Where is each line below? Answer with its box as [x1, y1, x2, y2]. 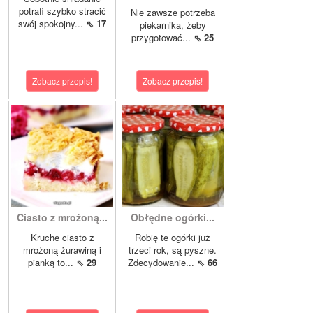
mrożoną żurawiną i [23, 243, 101, 257]
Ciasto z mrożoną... [17, 210, 108, 225]
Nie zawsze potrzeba [130, 6, 215, 20]
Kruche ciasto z [30, 231, 94, 245]
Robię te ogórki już [135, 231, 210, 245]
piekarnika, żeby [139, 18, 206, 32]
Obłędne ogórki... [131, 210, 214, 225]
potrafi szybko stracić [18, 4, 106, 18]
